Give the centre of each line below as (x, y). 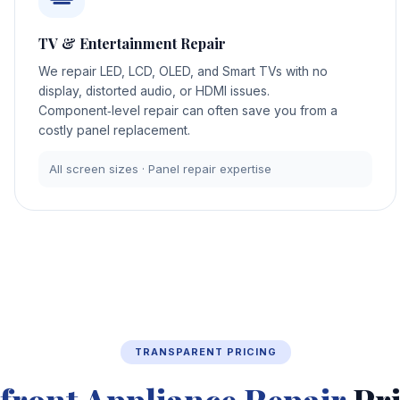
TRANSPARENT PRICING (205, 352)
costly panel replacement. (114, 131)
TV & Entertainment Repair (132, 44)
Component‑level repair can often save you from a (187, 111)
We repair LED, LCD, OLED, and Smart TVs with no (183, 72)
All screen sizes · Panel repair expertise (161, 169)
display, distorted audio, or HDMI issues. (154, 92)
